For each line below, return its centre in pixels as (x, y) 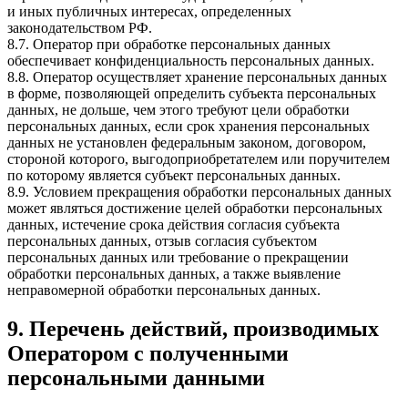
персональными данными (136, 378)
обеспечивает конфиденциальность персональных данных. (191, 61)
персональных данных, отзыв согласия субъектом (162, 241)
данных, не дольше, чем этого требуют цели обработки (178, 110)
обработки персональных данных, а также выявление (174, 274)
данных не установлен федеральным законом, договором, (187, 143)
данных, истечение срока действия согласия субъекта (173, 225)
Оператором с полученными (148, 354)
